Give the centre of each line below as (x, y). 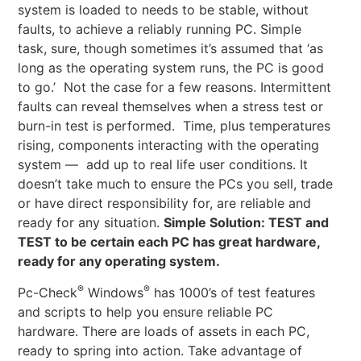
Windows (114, 292)
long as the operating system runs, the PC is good (171, 68)
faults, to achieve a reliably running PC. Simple (160, 29)
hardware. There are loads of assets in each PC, (164, 331)
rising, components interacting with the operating (169, 145)
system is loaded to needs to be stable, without (164, 10)
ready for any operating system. (119, 261)
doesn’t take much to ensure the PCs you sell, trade (176, 184)
